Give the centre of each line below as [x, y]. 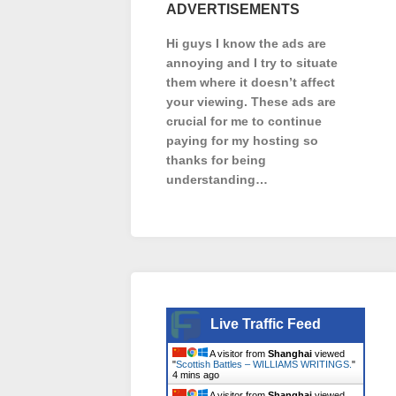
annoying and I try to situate [252, 63]
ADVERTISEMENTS [233, 9]
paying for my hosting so [242, 141]
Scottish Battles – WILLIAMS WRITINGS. [264, 364]
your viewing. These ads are [251, 102]
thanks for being [216, 160]
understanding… [217, 179]
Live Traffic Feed [266, 324]
